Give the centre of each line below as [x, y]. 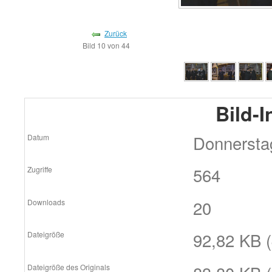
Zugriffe [39, 169]
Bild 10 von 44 [108, 45]
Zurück [116, 33]
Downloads [46, 202]
